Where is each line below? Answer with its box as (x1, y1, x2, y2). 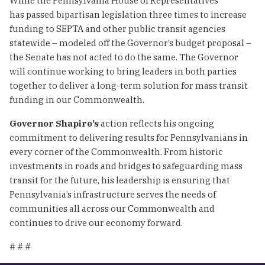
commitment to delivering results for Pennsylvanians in (9, 131, 248, 143)
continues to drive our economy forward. (9, 216, 183, 228)
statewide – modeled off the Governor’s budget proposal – (9, 37, 251, 49)
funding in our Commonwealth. (9, 93, 144, 105)
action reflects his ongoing (99, 117, 214, 129)
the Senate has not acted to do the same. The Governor (9, 51, 238, 63)
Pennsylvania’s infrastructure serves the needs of (9, 188, 216, 200)
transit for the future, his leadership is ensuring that (9, 174, 230, 186)
